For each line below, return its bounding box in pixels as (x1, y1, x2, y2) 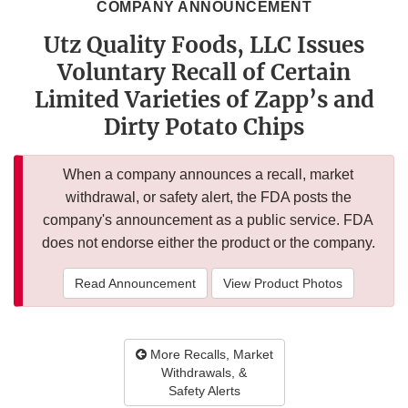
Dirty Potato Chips (104, 113, 304, 142)
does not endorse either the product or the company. (41, 235, 375, 251)
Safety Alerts (168, 383, 240, 399)
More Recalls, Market (146, 347, 273, 362)
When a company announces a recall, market (63, 167, 353, 183)
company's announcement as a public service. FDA (43, 212, 373, 229)
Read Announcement (74, 276, 196, 291)
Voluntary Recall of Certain (57, 58, 351, 87)
